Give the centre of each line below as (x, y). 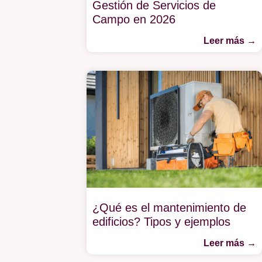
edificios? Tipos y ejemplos (163, 222)
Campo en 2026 (135, 20)
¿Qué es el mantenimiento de (169, 208)
